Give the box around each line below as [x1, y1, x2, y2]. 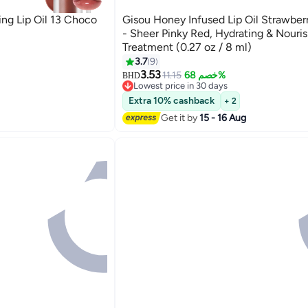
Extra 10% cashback [128, 95, 214, 107]
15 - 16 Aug [199, 111, 246, 124]
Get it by [160, 111, 199, 124]
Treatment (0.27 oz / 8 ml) [122, 41, 252, 54]
